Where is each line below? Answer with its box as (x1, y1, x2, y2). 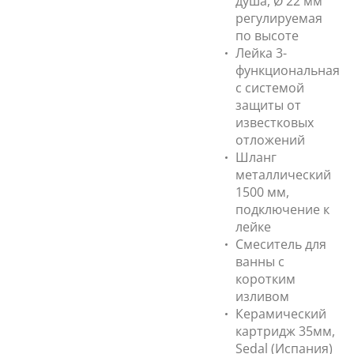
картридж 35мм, (235, 322, 335, 340)
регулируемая (235, 9, 322, 27)
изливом (235, 288, 289, 305)
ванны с (235, 253, 284, 270)
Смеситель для (235, 235, 326, 253)
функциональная (235, 62, 340, 79)
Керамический (235, 305, 326, 322)
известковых (235, 114, 314, 131)
